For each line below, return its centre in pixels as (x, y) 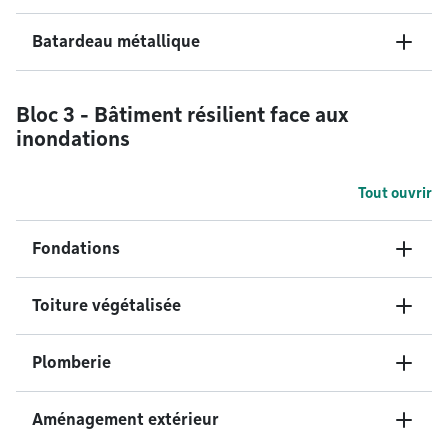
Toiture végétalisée (106, 305)
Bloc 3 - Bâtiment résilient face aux (182, 115)
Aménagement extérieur (125, 419)
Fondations (76, 248)
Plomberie (71, 362)
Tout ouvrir (395, 193)
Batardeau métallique (116, 41)
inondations (73, 139)
